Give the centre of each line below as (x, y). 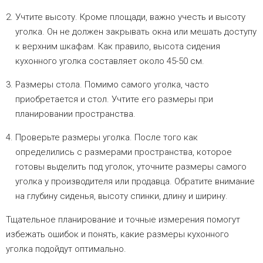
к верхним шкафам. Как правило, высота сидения (118, 47)
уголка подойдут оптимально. (66, 249)
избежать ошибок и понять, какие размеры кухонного (117, 235)
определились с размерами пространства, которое (124, 152)
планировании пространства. (75, 114)
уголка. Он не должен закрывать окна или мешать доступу (136, 32)
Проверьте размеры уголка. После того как (107, 138)
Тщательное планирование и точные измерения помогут (123, 220)
